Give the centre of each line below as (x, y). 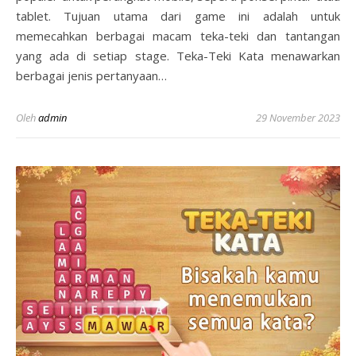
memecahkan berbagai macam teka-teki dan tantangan (178, 35)
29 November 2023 (298, 117)
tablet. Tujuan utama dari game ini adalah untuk (178, 15)
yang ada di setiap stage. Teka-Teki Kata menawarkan (178, 55)
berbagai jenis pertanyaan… (91, 75)
